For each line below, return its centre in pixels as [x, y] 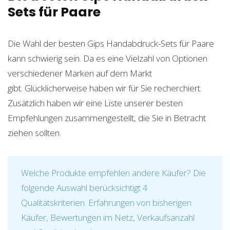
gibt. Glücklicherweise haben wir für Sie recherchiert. [105, 88]
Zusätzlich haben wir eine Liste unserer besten [95, 103]
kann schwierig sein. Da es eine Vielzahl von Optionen [108, 59]
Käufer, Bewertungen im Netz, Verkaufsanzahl [108, 218]
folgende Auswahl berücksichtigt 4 [84, 188]
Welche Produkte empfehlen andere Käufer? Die [113, 173]
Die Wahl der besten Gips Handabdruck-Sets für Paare [111, 44]
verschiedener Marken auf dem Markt [80, 73]
